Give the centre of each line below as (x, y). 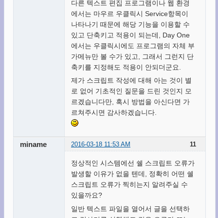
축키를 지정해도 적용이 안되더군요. (126, 67)
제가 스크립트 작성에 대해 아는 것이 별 (131, 81)
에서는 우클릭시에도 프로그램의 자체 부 (133, 45)
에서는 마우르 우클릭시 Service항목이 (129, 13)
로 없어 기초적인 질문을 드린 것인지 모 (131, 91)
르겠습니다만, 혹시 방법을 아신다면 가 (130, 102)
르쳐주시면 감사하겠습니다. (114, 113)
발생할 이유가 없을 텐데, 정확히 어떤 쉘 (132, 174)
